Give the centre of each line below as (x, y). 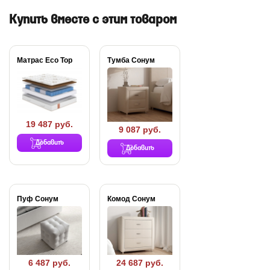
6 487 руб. (49, 263)
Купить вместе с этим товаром (93, 20)
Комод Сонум (131, 199)
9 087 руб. (140, 130)
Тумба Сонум (131, 60)
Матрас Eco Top (45, 60)
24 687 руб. (140, 263)
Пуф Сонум (38, 199)
